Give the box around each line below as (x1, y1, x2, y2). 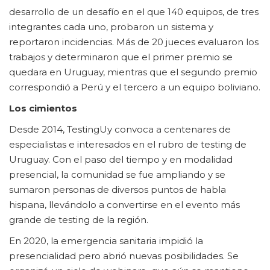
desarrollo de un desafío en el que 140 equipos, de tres (9, 6, 259, 17)
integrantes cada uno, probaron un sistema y (9, 21, 213, 33)
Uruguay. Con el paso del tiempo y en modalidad (9, 154, 233, 165)
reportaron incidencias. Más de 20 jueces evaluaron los (9, 36, 259, 48)
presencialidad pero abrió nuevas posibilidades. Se (9, 250, 239, 262)
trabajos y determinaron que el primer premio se (9, 51, 233, 63)
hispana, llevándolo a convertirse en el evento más (9, 199, 240, 210)
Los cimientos (9, 102, 77, 114)
